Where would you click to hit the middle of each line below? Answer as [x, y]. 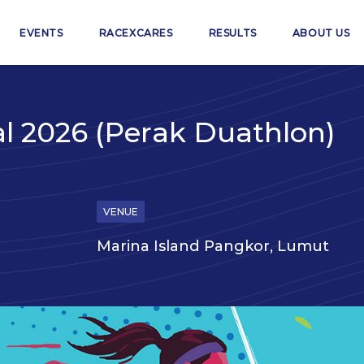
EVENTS [41, 33]
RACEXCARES [136, 33]
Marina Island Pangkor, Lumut [213, 246]
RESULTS [232, 33]
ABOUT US [321, 33]
